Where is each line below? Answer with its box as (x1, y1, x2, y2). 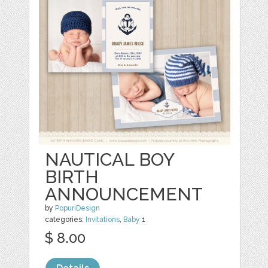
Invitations (86, 215, 120, 224)
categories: (45, 215, 86, 224)
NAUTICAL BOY (45, 149, 175, 170)
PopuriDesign (55, 204, 100, 212)
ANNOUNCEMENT (45, 184, 203, 205)
